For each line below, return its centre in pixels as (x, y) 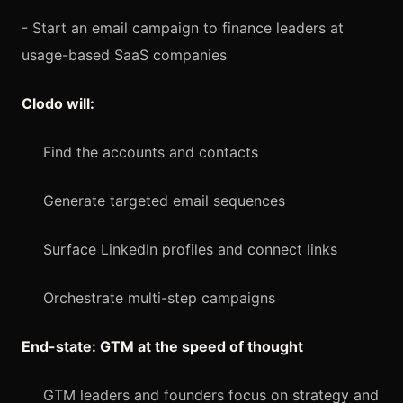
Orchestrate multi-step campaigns (159, 297)
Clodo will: (58, 103)
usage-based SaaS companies (124, 54)
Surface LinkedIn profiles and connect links (190, 249)
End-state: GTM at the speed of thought (162, 346)
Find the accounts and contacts (151, 152)
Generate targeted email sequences (164, 200)
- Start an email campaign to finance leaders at (183, 27)
